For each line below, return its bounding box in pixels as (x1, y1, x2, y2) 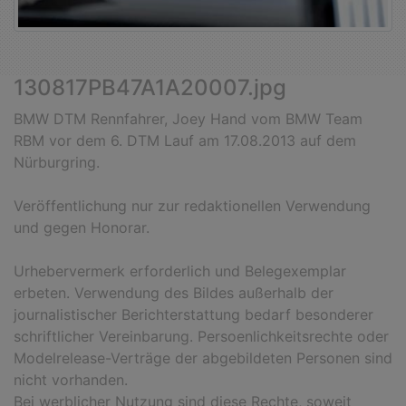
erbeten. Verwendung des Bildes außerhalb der (14, 284, 333, 303)
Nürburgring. (14, 153, 100, 172)
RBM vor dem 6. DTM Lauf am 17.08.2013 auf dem (14, 131, 356, 150)
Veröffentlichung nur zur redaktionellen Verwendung (14, 197, 371, 216)
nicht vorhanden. (14, 371, 128, 390)
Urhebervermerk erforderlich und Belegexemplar (14, 262, 346, 281)
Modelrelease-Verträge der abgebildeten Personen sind (14, 349, 392, 368)
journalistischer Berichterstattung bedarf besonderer (14, 305, 373, 324)
